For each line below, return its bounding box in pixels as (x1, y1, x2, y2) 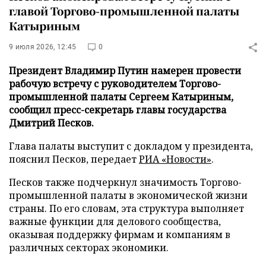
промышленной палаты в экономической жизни (9, 189, 248, 202)
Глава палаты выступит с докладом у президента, (9, 140, 253, 153)
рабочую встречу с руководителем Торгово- (9, 77, 221, 90)
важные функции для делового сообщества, (9, 215, 221, 228)
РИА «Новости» (139, 153, 211, 166)
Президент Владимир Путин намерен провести (9, 64, 241, 77)
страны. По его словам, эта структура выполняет (9, 202, 244, 215)
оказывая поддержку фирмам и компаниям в (9, 228, 230, 241)
